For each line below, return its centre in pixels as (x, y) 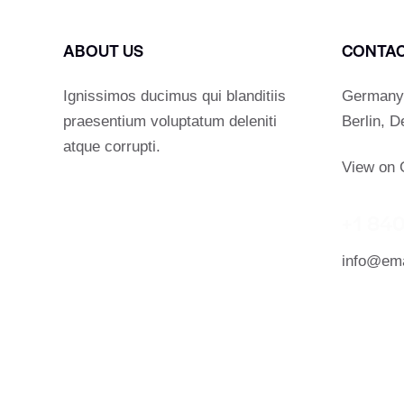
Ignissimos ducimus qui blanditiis (174, 96)
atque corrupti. (112, 147)
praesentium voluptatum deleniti (170, 122)
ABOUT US (103, 50)
